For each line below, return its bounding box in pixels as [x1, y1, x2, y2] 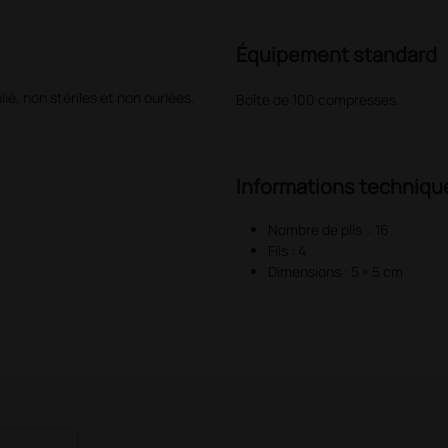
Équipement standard [235, 41, 437, 68]
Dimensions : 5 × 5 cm [267, 262, 403, 281]
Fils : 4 [267, 241, 306, 260]
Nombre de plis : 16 [267, 220, 389, 239]
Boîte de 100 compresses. [235, 90, 400, 109]
